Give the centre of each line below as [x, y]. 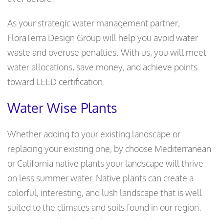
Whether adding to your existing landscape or [94, 134]
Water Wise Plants [62, 108]
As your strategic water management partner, [94, 23]
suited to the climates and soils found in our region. [104, 208]
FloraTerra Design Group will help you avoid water [103, 38]
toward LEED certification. [56, 82]
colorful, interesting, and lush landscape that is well [105, 193]
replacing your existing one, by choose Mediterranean [109, 149]
